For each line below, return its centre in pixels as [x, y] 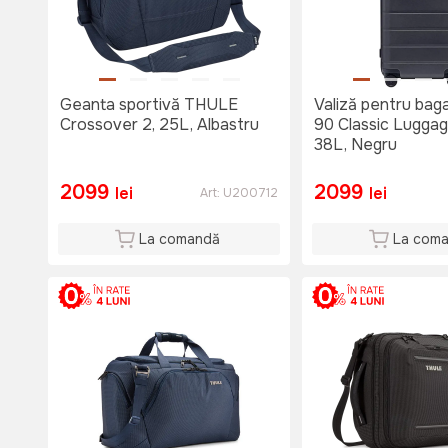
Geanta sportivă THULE [149, 105]
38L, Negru [355, 145]
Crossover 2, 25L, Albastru [159, 125]
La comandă [179, 239]
